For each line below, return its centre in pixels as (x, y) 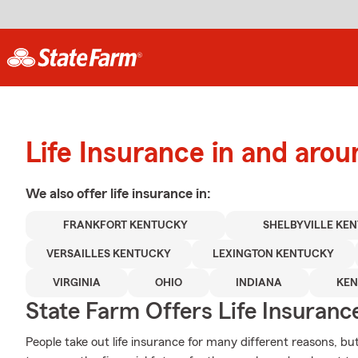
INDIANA (259, 283)
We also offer (68, 193)
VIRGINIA (76, 283)
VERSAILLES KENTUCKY (108, 254)
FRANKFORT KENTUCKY (126, 225)
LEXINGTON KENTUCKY (273, 254)
